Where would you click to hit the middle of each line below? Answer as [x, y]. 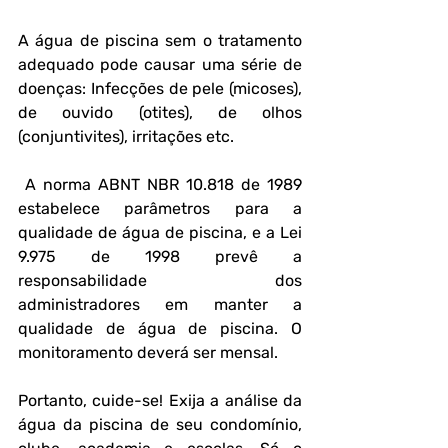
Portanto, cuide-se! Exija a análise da [160, 401]
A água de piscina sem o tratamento [160, 41]
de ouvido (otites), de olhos [160, 113]
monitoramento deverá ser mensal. [148, 353]
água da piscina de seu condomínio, [160, 425]
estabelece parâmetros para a [160, 209]
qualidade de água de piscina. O [160, 329]
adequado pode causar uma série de [160, 65]
